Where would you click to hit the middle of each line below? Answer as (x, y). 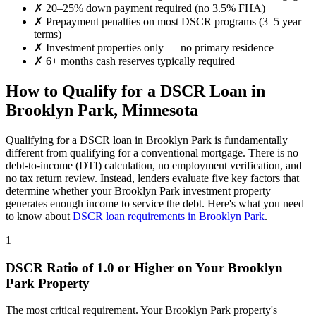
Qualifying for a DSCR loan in (76, 140)
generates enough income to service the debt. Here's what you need (155, 203)
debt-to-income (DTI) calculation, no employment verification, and (154, 165)
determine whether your (60, 190)
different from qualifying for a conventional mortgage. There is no (152, 152)
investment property (225, 190)
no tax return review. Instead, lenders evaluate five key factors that (152, 178)
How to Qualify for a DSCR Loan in (135, 91)
